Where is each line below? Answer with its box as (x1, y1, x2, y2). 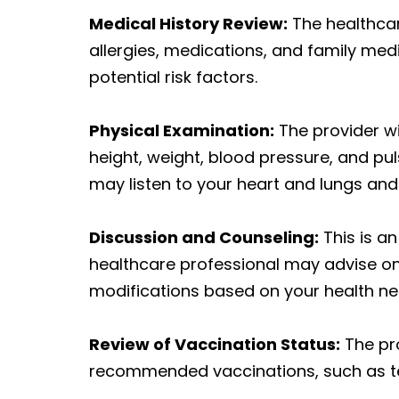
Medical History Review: (89, 12, 288, 35)
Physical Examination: (89, 118, 274, 142)
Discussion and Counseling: (89, 225, 319, 248)
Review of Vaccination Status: (89, 332, 340, 355)
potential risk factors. (89, 65, 257, 88)
